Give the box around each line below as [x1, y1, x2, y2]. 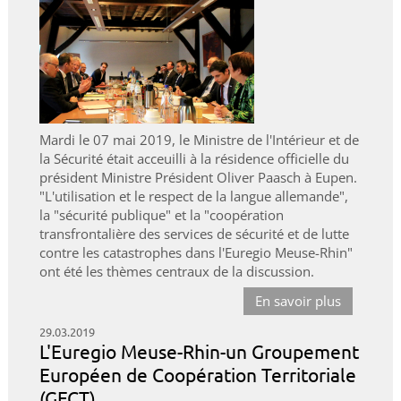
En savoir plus [255, 292, 342, 311]
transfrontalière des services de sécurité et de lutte [38, 225, 349, 243]
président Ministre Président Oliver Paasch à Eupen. [38, 168, 357, 187]
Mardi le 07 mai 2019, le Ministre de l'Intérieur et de [38, 131, 359, 149]
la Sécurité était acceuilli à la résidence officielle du [38, 149, 349, 168]
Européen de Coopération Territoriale [38, 363, 356, 387]
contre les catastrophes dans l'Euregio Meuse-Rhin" [38, 243, 353, 262]
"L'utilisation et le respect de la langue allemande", [38, 187, 348, 206]
